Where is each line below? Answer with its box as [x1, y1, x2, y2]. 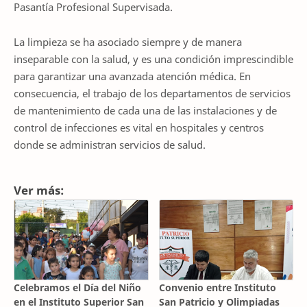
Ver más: [14, 182, 64, 198]
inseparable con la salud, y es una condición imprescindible [14, 51, 293, 66]
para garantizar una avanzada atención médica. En [14, 69, 251, 83]
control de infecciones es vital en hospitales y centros [14, 120, 264, 134]
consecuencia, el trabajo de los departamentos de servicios [14, 86, 291, 100]
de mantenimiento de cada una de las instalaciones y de [14, 103, 277, 117]
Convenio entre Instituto [158, 281, 276, 295]
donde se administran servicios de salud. [14, 137, 206, 151]
